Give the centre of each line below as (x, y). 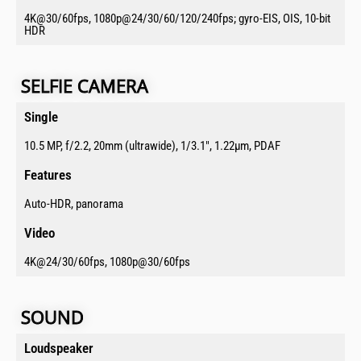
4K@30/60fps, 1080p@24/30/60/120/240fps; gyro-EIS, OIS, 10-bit (177, 19)
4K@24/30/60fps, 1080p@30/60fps (107, 262)
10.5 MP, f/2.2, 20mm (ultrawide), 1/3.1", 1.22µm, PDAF (152, 146)
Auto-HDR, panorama (74, 204)
